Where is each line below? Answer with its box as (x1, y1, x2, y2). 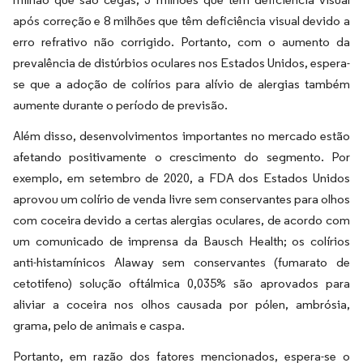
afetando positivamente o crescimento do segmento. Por (13, 148, 350, 164)
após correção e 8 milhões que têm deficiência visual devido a (13, 12, 350, 28)
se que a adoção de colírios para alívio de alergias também (13, 75, 350, 92)
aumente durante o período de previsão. (13, 96, 228, 113)
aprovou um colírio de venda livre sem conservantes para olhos (13, 190, 350, 207)
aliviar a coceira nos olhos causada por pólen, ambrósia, (13, 296, 350, 312)
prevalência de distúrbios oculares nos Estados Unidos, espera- (13, 54, 350, 70)
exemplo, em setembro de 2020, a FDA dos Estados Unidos (13, 169, 350, 186)
